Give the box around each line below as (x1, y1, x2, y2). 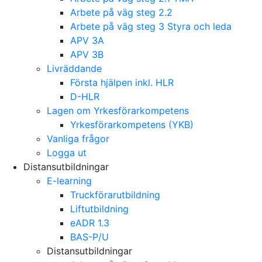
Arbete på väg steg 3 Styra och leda (70, 20, 232, 32)
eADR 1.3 (70, 217, 109, 229)
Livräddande (47, 63, 102, 74)
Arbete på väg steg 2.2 (70, 6, 173, 18)
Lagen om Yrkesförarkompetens (47, 105, 189, 116)
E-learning (47, 175, 92, 187)
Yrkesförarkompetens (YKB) (70, 119, 194, 130)
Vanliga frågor (47, 133, 109, 144)
